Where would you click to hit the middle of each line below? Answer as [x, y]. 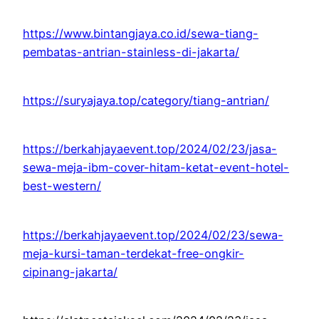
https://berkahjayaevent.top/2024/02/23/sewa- [153, 235]
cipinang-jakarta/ [70, 272]
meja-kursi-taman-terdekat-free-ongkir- [134, 253]
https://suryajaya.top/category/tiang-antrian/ [146, 100]
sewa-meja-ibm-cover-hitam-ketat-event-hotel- [156, 168]
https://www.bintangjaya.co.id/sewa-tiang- [141, 33]
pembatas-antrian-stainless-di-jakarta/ [131, 52]
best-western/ [62, 186]
